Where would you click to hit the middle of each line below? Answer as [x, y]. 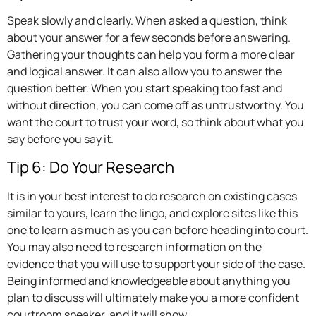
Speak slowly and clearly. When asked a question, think [147, 21]
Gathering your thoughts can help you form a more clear [151, 55]
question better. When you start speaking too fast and [145, 89]
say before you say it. [60, 139]
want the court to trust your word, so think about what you [156, 122]
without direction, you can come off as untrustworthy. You [156, 105]
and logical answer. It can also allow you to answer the [145, 72]
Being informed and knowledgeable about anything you [149, 280]
